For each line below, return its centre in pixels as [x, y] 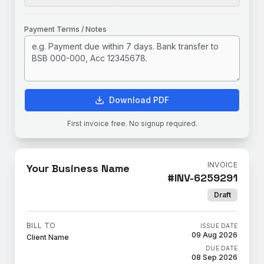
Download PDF [139, 100]
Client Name [48, 237]
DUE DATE [222, 248]
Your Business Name [78, 168]
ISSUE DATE [219, 226]
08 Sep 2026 [214, 257]
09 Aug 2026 [214, 235]
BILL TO [41, 225]
